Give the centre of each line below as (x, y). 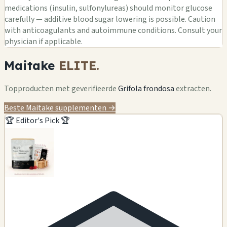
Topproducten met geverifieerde (61, 88)
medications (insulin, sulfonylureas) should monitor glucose (108, 8)
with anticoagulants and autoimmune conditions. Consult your (113, 31)
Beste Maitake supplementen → (60, 108)
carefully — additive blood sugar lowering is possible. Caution (110, 20)
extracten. (193, 88)
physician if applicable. (44, 42)
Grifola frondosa (146, 88)
